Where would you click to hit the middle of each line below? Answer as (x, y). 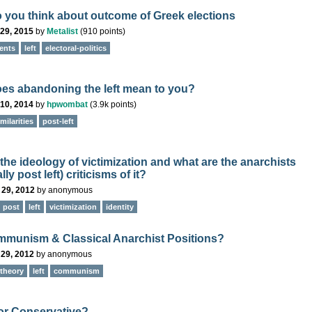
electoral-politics (76, 48)
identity (120, 207)
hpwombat (67, 104)
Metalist (62, 31)
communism (77, 271)
